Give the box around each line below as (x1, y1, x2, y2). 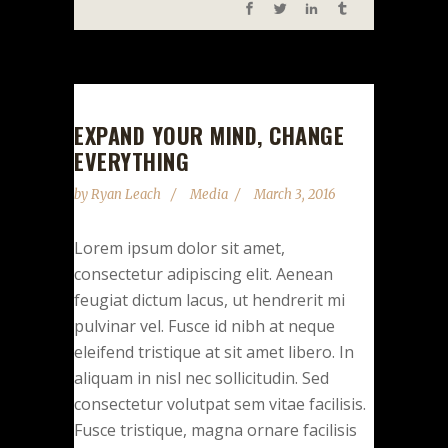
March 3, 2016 (254, 185, 336, 203)
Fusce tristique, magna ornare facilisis (74, 418, 357, 441)
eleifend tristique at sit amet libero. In (74, 340, 354, 363)
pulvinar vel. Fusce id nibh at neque (74, 314, 335, 337)
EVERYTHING (74, 144, 189, 177)
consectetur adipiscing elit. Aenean (74, 262, 333, 285)
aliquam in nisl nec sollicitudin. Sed (74, 366, 329, 389)
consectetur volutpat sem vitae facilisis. (74, 392, 366, 415)
